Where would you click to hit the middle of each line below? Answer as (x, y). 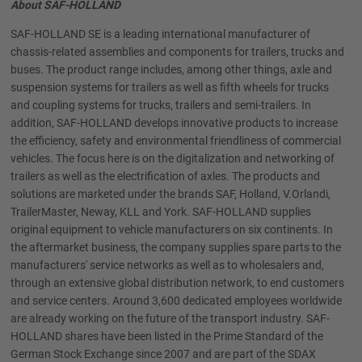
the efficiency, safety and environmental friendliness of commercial (176, 141)
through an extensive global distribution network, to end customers (177, 283)
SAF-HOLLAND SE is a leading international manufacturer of (160, 34)
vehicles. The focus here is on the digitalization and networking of (173, 158)
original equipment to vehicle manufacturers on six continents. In (172, 229)
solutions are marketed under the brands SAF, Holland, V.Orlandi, (170, 194)
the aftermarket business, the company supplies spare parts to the (176, 247)
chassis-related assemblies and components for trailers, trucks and (177, 52)
